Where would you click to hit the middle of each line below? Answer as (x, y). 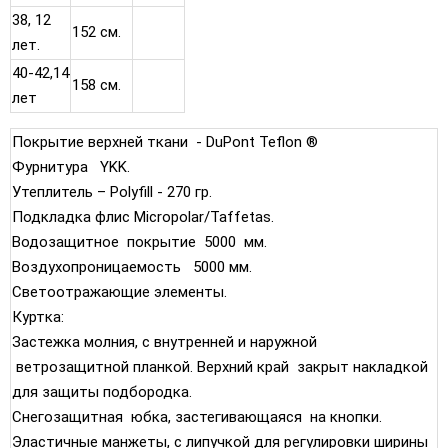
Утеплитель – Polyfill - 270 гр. (112, 191)
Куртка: (38, 316)
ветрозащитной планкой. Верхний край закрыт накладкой (220, 366)
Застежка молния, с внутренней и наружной (164, 341)
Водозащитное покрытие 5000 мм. (139, 241)
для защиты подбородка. (102, 391)
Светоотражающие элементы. (119, 291)
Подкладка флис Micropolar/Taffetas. (143, 216)
